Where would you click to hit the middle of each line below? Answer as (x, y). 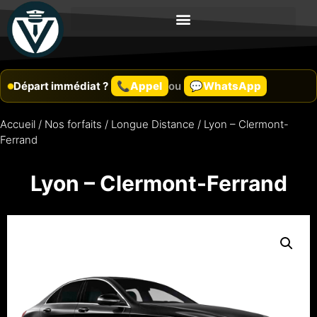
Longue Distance (153, 125)
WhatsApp (232, 86)
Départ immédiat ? (61, 86)
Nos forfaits (73, 125)
